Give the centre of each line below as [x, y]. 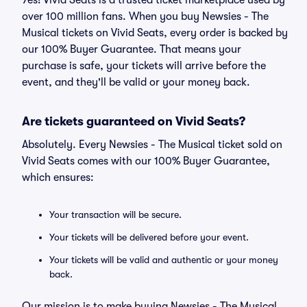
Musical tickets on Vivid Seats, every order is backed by [155, 33]
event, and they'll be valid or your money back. [136, 82]
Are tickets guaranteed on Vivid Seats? [134, 121]
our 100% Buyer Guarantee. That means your [132, 49]
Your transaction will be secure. [115, 214]
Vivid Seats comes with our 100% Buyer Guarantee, [146, 161]
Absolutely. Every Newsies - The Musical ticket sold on [152, 145]
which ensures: [58, 177]
